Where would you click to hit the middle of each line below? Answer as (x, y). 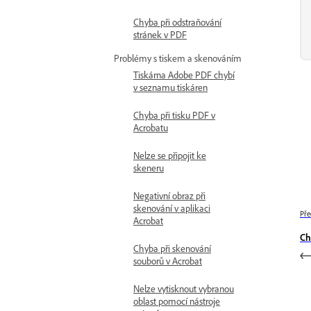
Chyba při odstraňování (177, 22)
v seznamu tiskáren (170, 87)
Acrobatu (151, 127)
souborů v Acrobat (168, 261)
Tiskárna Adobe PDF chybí (184, 75)
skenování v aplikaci (172, 208)
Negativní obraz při (169, 195)
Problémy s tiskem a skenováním (178, 58)
